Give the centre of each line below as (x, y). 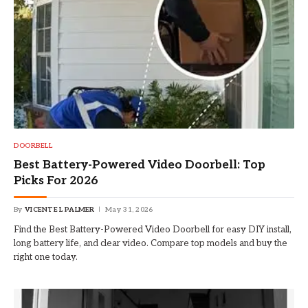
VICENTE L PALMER (59, 209)
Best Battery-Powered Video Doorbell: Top (140, 165)
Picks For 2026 (56, 180)
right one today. (46, 257)
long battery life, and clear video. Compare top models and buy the (151, 243)
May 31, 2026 (129, 209)
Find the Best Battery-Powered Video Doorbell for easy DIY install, (153, 229)
